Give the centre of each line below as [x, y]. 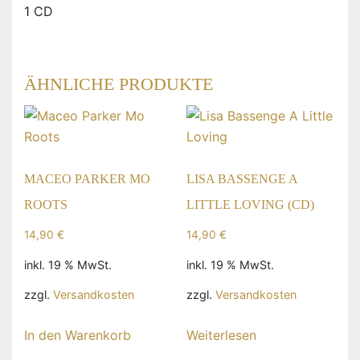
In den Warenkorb [78, 335]
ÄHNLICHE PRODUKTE [119, 84]
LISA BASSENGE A [241, 179]
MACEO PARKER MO [87, 179]
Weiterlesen [221, 335]
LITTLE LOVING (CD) [250, 205]
